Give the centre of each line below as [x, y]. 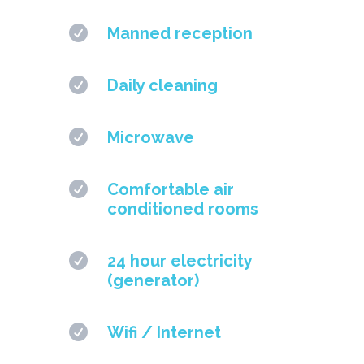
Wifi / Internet [165, 332]
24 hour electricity [180, 260]
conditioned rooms [183, 208]
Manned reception [180, 33]
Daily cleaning [163, 85]
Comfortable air [171, 189]
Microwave [151, 137]
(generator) [154, 280]
